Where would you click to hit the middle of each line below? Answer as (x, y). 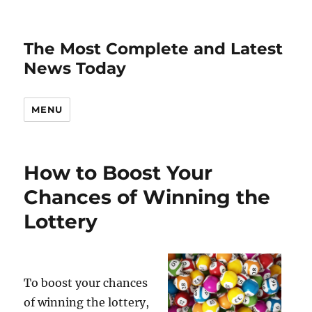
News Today (75, 68)
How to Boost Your (118, 173)
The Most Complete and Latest (154, 49)
